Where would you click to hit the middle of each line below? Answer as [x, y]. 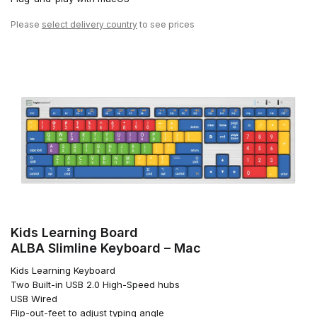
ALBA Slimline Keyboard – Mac [106, 248]
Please [26, 24]
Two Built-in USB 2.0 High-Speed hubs [95, 284]
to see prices [166, 24]
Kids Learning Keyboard [63, 270]
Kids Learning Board [74, 232]
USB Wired [34, 298]
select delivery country [90, 24]
